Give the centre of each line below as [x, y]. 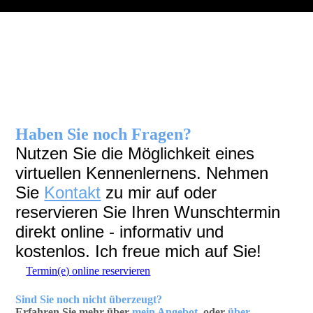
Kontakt [73, 193]
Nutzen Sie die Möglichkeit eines [135, 154]
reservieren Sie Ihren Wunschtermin [148, 212]
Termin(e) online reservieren [88, 271]
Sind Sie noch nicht [63, 300]
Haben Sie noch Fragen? [104, 134]
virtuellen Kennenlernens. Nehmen [142, 173]
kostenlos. [56, 252]
